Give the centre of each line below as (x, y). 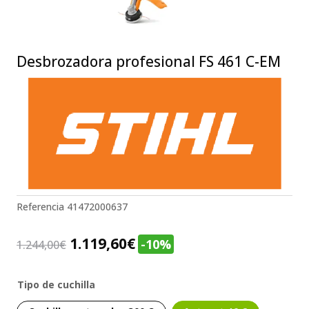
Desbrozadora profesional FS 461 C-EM (149, 62)
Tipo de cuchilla (56, 284)
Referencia (42, 206)
